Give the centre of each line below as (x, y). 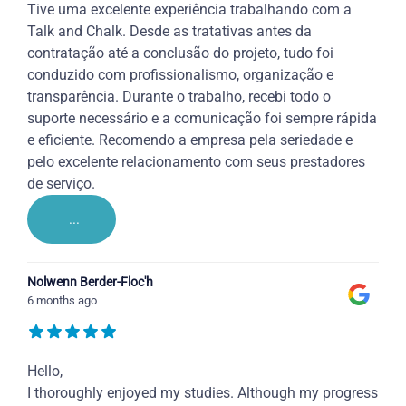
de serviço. (61, 184)
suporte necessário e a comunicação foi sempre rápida (202, 119)
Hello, (45, 372)
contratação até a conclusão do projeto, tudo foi (180, 53)
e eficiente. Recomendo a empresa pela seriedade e (190, 140)
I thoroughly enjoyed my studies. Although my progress (203, 393)
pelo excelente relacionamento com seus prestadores (196, 162)
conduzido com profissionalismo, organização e (180, 75)
